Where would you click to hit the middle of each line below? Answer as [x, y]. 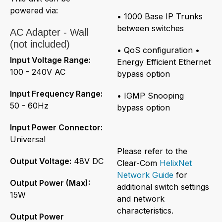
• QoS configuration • [158, 50]
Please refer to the [152, 151]
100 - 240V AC [38, 72]
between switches [150, 28]
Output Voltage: [41, 161]
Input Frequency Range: [56, 93]
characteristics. [146, 210]
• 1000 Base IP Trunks [160, 16]
